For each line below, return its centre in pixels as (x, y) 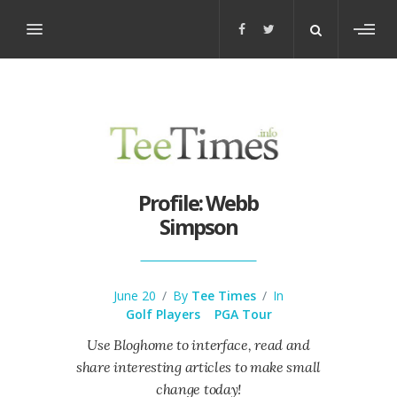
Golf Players (163, 314)
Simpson (198, 226)
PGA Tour (243, 314)
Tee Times (224, 296)
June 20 (135, 296)
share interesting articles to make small (198, 367)
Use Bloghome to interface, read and (198, 345)
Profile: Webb (198, 202)
